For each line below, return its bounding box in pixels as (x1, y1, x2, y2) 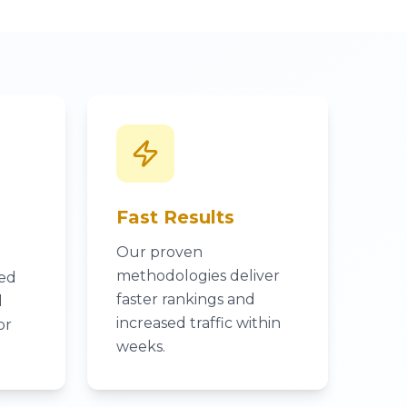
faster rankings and (116, 290, 256, 308)
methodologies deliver (116, 266, 281, 284)
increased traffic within (116, 313, 282, 332)
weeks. (116, 337, 166, 355)
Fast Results (116, 205, 235, 228)
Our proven (116, 243, 203, 261)
